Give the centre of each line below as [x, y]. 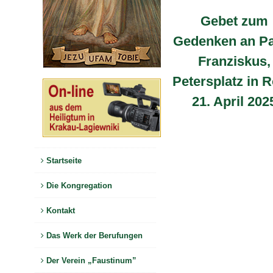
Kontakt [59, 210]
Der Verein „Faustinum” [90, 260]
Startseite [63, 160]
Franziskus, [234, 61]
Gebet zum [234, 21]
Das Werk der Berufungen [93, 235]
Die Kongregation [78, 185]
